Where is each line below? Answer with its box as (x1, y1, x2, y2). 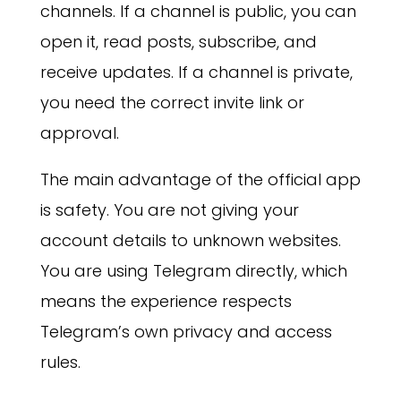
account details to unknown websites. (39, 229, 341, 252)
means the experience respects (39, 290, 292, 313)
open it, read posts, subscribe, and (39, 30, 317, 54)
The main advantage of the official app (39, 168, 361, 192)
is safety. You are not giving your (39, 199, 299, 222)
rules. (39, 351, 81, 374)
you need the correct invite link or (39, 91, 304, 115)
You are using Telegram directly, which (39, 260, 347, 283)
